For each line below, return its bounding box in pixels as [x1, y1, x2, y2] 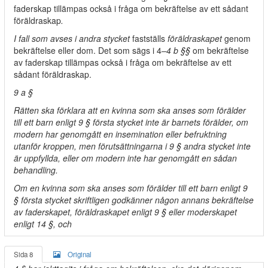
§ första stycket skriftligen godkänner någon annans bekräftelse [14, 194, 254, 206]
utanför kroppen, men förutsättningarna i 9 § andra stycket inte [14, 140, 251, 152]
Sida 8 [14, 249, 33, 259]
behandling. [14, 164, 58, 176]
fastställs [132, 32, 167, 44]
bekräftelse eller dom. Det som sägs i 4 [14, 44, 162, 56]
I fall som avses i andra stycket [14, 32, 132, 44]
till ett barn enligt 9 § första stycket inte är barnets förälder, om [14, 116, 248, 128]
